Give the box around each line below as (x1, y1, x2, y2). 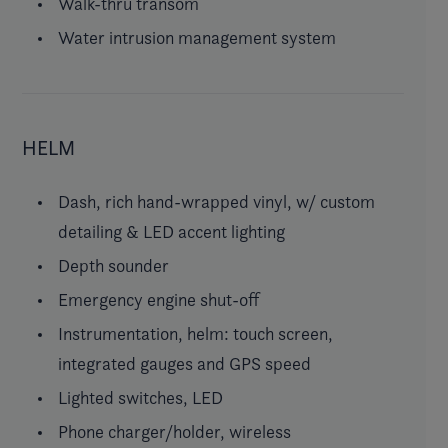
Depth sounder (58, 254, 169, 276)
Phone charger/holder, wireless (58, 420, 291, 442)
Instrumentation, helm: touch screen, (58, 322, 333, 344)
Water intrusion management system (58, 26, 336, 48)
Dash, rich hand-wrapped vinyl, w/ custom (58, 190, 375, 212)
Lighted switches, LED (58, 386, 223, 408)
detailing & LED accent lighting (58, 220, 285, 242)
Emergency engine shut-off (58, 288, 259, 310)
